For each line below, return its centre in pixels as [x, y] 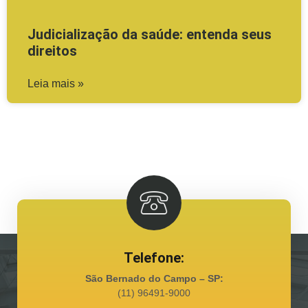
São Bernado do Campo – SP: [154, 279]
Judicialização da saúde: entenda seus [150, 35]
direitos [52, 51]
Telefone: [154, 258]
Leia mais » [56, 84]
